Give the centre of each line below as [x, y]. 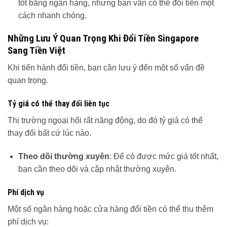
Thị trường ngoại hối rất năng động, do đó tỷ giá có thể [105, 121]
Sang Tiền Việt [36, 50]
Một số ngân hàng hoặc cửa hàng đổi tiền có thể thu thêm [110, 209]
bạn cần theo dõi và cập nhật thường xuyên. [97, 169]
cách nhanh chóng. [52, 15]
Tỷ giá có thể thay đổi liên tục [59, 104]
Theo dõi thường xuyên [64, 156]
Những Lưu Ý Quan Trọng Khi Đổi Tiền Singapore [103, 38]
